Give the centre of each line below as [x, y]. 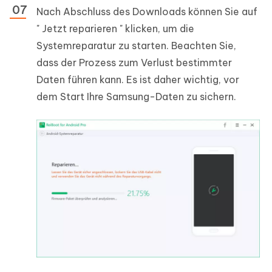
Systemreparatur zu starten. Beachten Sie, [136, 45]
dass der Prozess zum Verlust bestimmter [134, 62]
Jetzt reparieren [80, 28]
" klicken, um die [156, 28]
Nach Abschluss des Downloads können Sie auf [147, 11]
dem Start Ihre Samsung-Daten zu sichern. [136, 96]
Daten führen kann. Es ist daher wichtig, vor [138, 79]
